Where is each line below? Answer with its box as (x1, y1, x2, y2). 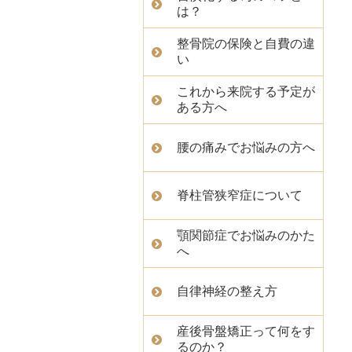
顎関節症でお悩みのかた (177, 229, 315, 242)
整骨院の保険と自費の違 (177, 37, 315, 50)
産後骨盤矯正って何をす (177, 324, 315, 338)
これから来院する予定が (177, 85, 315, 98)
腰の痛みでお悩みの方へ (177, 141, 315, 154)
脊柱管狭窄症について (177, 189, 302, 202)
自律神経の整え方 (177, 284, 277, 298)
